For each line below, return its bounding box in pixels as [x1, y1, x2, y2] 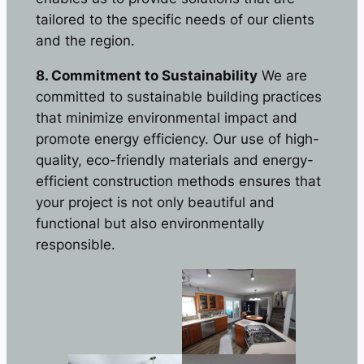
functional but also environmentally [35, 215, 264, 232]
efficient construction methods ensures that [35, 173, 321, 190]
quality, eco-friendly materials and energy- [35, 152, 314, 169]
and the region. [35, 32, 135, 50]
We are [257, 67, 307, 84]
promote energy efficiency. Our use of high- [35, 131, 319, 148]
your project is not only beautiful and [35, 194, 275, 211]
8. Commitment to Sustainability [35, 67, 258, 84]
